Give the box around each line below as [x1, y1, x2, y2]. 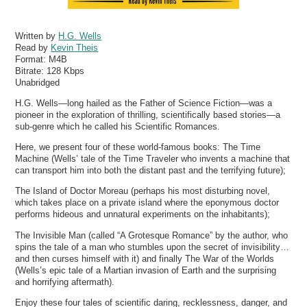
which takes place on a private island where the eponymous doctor [15, 197, 280, 208]
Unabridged [15, 77, 60, 88]
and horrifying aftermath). [15, 276, 115, 287]
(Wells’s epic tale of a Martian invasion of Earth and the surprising [15, 265, 277, 275]
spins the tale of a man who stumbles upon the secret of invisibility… [15, 241, 290, 252]
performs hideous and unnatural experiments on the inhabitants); [15, 209, 271, 220]
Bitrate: [15, 65, 47, 76]
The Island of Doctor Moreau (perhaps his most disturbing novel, [15, 186, 271, 197]
